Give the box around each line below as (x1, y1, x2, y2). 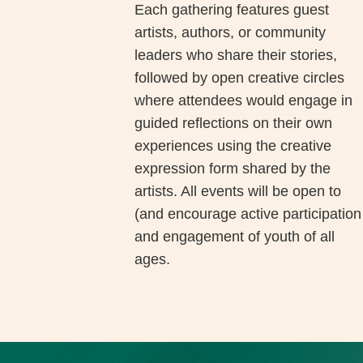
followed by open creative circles (135, 70, 345, 87)
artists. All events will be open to (135, 183, 342, 200)
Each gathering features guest (135, 2, 330, 19)
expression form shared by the (135, 160, 331, 177)
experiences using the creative (135, 138, 332, 155)
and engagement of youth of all (135, 228, 335, 246)
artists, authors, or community (135, 24, 327, 41)
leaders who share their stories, (135, 47, 338, 64)
